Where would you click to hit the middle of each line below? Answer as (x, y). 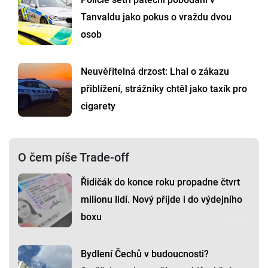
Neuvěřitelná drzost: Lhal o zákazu (155, 71)
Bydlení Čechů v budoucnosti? (145, 254)
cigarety (98, 106)
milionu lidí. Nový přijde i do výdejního (162, 199)
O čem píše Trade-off (74, 157)
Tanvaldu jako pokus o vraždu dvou (156, 17)
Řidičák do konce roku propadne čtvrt (160, 182)
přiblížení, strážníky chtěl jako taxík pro (164, 89)
